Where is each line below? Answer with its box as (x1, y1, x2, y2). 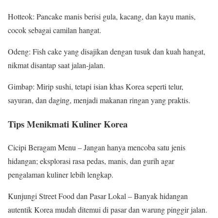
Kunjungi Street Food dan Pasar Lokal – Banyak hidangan (8, 191, 188, 201)
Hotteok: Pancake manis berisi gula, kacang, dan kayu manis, (8, 11, 196, 21)
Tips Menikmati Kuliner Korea (8, 117, 127, 130)
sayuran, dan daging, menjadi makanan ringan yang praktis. (8, 94, 190, 105)
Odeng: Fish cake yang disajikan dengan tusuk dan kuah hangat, (8, 46, 205, 56)
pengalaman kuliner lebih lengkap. (8, 169, 113, 180)
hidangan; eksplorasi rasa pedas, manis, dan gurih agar (8, 156, 174, 166)
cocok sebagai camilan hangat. (8, 24, 101, 35)
